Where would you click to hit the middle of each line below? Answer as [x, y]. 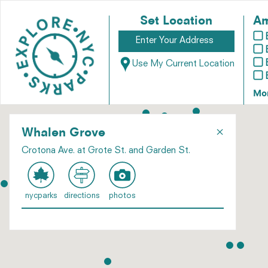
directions [81, 196]
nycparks [41, 196]
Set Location [176, 22]
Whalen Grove [63, 133]
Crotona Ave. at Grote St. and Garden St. [106, 151]
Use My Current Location [183, 65]
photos [122, 196]
